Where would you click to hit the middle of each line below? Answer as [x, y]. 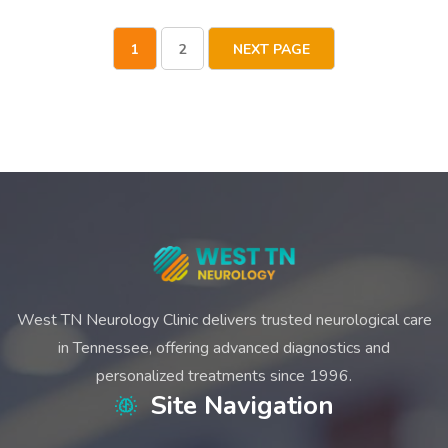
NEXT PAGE [271, 49]
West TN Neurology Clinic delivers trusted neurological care [224, 320]
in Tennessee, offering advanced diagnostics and [224, 348]
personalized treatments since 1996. [224, 376]
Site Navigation [241, 406]
